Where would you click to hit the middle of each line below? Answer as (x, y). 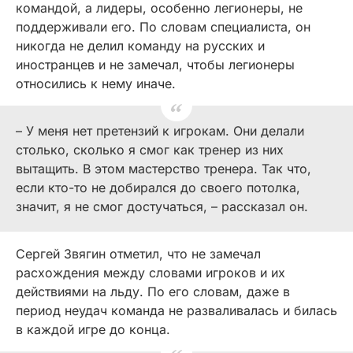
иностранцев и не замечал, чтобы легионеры (155, 65)
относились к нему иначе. (96, 84)
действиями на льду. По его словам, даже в (153, 292)
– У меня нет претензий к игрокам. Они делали (160, 131)
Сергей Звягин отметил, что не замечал (138, 254)
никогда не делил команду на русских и (140, 46)
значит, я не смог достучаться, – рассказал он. (162, 207)
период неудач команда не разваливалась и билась (176, 311)
